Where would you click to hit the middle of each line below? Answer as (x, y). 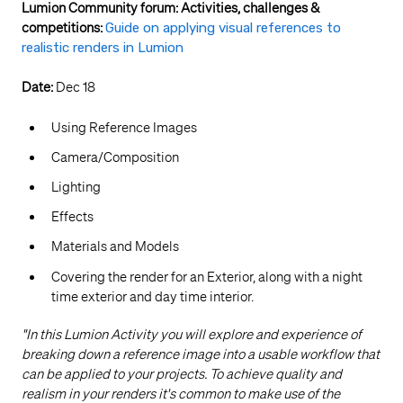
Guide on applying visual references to (223, 27)
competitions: (62, 27)
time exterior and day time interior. (152, 296)
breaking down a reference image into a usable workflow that (201, 354)
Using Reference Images (124, 127)
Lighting (76, 188)
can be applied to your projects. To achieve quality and (182, 374)
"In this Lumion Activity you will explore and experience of (192, 334)
